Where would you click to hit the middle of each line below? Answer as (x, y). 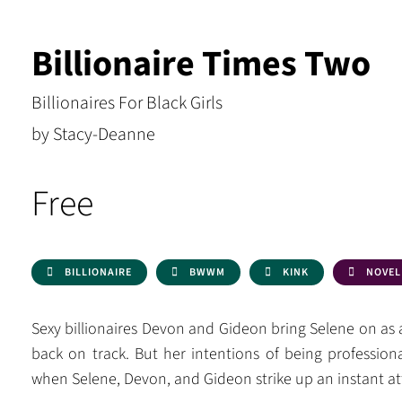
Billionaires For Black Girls (127, 103)
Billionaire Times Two (201, 64)
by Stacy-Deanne (93, 135)
